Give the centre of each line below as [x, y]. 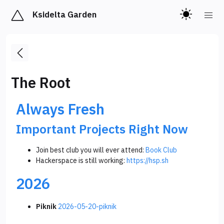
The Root [41, 83]
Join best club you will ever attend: [91, 150]
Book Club [161, 150]
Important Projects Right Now [102, 129]
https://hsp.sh [147, 161]
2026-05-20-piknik [87, 207]
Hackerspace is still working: [81, 161]
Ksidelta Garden [64, 14]
